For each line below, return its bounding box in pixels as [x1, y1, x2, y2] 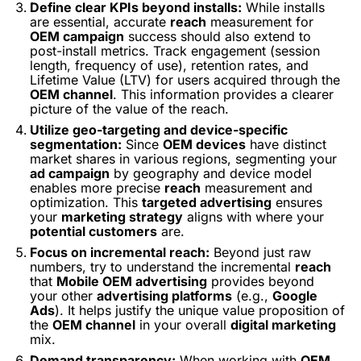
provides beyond [207, 273, 314, 289]
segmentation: [30, 136, 122, 152]
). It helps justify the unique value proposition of [55, 302, 345, 318]
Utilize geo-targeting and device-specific [30, 122, 288, 138]
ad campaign [30, 165, 110, 181]
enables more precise [30, 180, 164, 196]
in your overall [135, 317, 230, 333]
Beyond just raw [210, 244, 311, 260]
